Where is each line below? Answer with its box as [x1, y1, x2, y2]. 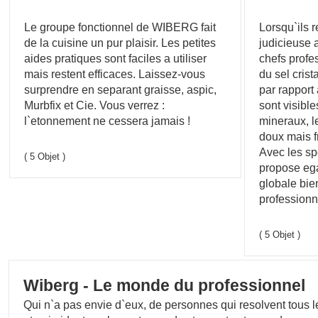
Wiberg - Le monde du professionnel [23, 277, 306, 295]
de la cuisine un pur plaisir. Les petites [24, 36, 216, 50]
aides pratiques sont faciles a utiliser [24, 52, 207, 65]
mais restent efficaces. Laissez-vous [24, 67, 206, 81]
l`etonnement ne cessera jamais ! [24, 114, 191, 128]
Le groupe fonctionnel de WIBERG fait [24, 21, 216, 34]
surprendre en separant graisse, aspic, [24, 83, 217, 97]
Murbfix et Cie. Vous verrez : [24, 99, 165, 112]
